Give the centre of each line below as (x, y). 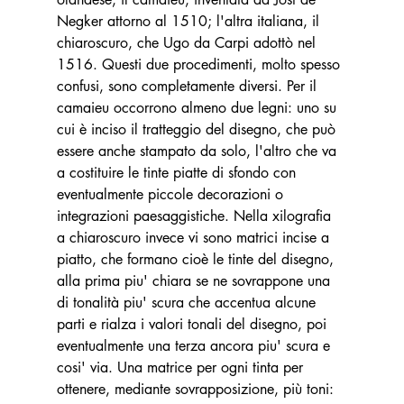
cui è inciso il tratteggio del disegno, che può (198, 129)
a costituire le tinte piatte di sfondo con (178, 172)
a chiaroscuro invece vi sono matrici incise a (195, 237)
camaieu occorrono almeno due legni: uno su (198, 107)
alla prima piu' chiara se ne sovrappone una (195, 280)
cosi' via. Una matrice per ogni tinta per (182, 367)
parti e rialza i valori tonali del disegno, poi (193, 324)
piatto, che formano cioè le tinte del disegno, (197, 259)
